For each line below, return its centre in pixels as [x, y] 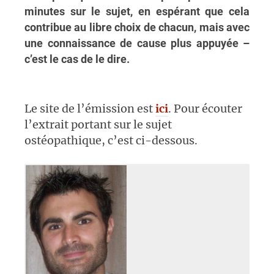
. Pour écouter [205, 108]
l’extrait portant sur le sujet [98, 124]
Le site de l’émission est [90, 108]
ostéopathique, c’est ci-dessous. [111, 140]
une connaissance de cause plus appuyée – [137, 43]
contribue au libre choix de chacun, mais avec [137, 27]
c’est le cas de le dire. [77, 59]
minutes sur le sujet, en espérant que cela [137, 11]
